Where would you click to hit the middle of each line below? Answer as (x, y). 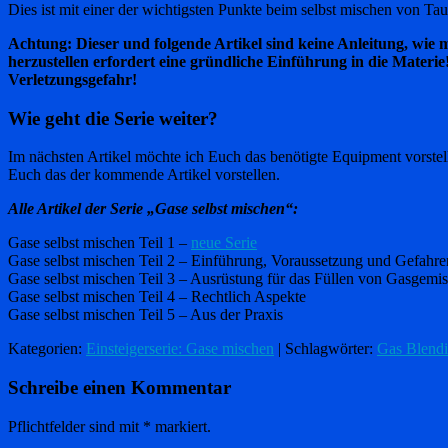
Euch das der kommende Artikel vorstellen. (144, 175)
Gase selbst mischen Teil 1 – (99, 243)
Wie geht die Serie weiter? (113, 118)
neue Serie (224, 243)
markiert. (181, 426)
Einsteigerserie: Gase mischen (180, 349)
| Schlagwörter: (325, 349)
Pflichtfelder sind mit (75, 426)
